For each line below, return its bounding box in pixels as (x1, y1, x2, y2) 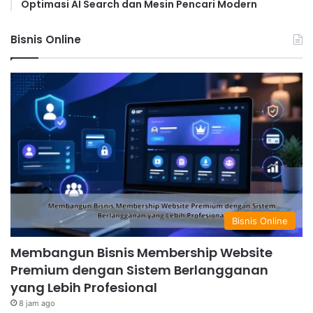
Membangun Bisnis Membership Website (10, 244, 272, 262)
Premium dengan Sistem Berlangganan (10, 261, 268, 279)
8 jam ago (19, 298, 55, 309)
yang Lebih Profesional (10, 279, 157, 297)
